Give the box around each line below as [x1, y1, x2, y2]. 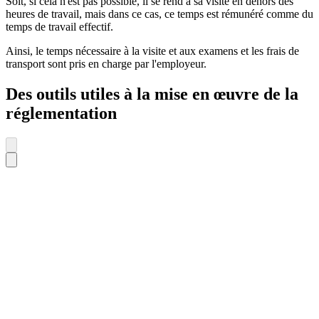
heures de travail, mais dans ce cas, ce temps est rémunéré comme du [6, 8, 313, 21]
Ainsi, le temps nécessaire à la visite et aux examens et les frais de [6, 45, 299, 58]
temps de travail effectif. [6, 21, 113, 33]
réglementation [6, 104, 117, 123]
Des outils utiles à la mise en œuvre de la [6, 85, 298, 104]
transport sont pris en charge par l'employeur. [6, 58, 206, 70]
